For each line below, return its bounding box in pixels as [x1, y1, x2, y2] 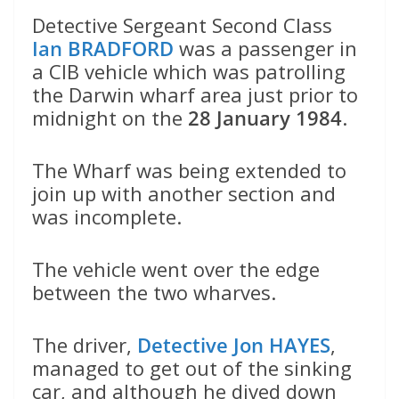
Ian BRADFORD [32, 35, 174, 62]
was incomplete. [32, 203, 182, 231]
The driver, [32, 331, 137, 359]
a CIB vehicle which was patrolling [32, 58, 346, 85]
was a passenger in [174, 35, 357, 62]
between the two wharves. [32, 279, 276, 306]
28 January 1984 [188, 104, 342, 132]
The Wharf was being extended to [32, 157, 346, 184]
